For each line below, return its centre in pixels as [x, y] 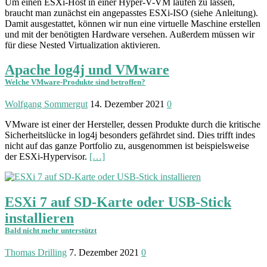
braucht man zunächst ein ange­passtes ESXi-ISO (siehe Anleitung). [131, 13]
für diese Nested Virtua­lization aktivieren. [83, 45]
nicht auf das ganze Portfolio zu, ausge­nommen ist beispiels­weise [127, 146]
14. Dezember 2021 [127, 104]
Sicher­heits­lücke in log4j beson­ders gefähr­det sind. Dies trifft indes [130, 135]
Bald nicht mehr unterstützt [51, 231]
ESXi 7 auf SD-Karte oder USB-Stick [118, 202]
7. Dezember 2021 [104, 253]
